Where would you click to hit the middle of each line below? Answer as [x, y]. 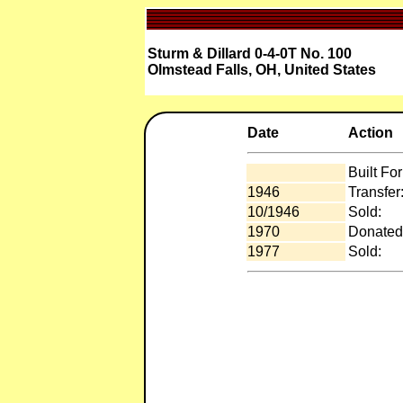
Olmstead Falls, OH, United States [261, 70]
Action [371, 133]
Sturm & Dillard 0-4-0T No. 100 [249, 54]
